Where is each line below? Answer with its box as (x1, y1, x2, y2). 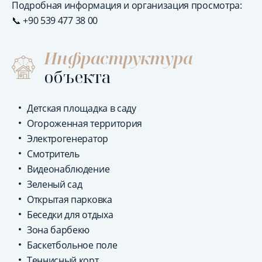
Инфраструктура (44, 47, 193, 69)
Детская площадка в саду (27, 102, 136, 115)
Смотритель (27, 147, 80, 160)
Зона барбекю (27, 223, 90, 236)
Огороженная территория (27, 117, 142, 130)
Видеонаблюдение (27, 163, 110, 175)
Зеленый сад (27, 178, 82, 191)
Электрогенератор (27, 132, 108, 145)
